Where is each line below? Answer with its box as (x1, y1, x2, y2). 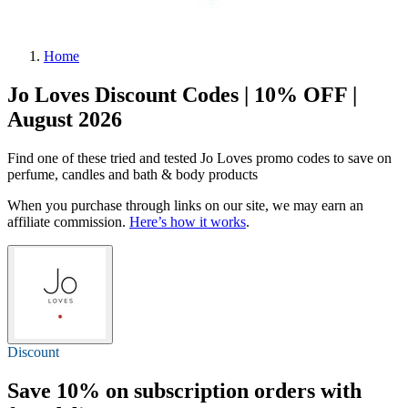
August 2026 (7, 107, 122, 131)
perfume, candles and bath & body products (7, 166, 258, 182)
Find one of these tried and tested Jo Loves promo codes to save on (7, 149, 392, 166)
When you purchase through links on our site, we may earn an (7, 197, 363, 213)
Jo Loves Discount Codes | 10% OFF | (7, 82, 357, 107)
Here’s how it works (129, 213, 246, 229)
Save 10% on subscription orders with (7, 378, 362, 403)
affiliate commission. (7, 213, 129, 229)
